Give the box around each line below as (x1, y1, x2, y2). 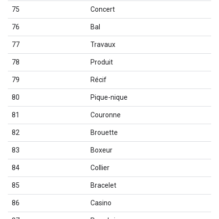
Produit (90, 58, 113, 66)
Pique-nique (90, 93, 128, 101)
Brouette (90, 129, 118, 136)
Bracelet (90, 181, 116, 189)
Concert (90, 5, 115, 13)
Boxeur (90, 146, 112, 154)
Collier (90, 164, 109, 172)
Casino (90, 199, 111, 207)
